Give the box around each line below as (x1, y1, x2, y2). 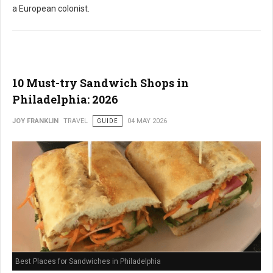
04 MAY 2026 (127, 117, 167, 125)
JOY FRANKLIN (12, 117, 58, 125)
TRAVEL (63, 117, 88, 125)
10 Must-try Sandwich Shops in (12, 76, 189, 90)
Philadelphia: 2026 (12, 92, 118, 107)
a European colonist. (12, 4, 90, 13)
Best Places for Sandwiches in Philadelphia (15, 257, 161, 266)
